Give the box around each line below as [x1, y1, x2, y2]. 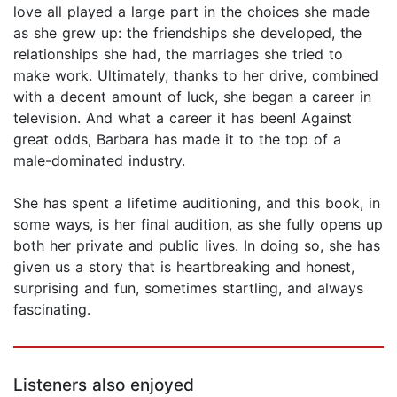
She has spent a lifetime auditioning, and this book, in [13, 194, 380, 213]
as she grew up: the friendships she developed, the [13, 24, 362, 43]
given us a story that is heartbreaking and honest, [13, 258, 354, 276]
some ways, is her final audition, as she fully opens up [13, 215, 383, 234]
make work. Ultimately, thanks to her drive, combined [13, 66, 378, 85]
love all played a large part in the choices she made [13, 3, 370, 21]
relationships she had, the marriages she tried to [13, 45, 343, 64]
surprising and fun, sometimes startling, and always [13, 279, 363, 298]
